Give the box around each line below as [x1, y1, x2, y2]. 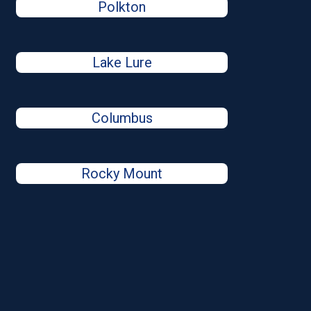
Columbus [91, 110, 153, 126]
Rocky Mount [81, 165, 163, 182]
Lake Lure [92, 54, 152, 71]
